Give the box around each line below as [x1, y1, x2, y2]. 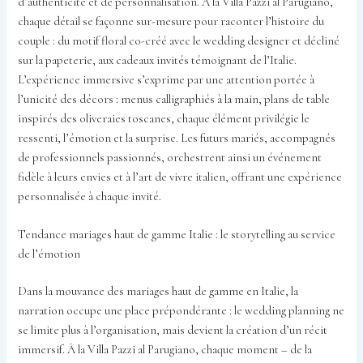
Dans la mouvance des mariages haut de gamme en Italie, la [18, 284, 299, 298]
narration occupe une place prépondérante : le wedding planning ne [18, 303, 345, 318]
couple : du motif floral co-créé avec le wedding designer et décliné [18, 33, 340, 48]
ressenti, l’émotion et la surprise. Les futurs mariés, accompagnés [18, 130, 336, 145]
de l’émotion [18, 246, 81, 261]
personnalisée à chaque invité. [18, 189, 162, 203]
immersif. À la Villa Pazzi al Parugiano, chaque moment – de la [18, 342, 313, 357]
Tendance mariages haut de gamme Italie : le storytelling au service [18, 227, 336, 241]
